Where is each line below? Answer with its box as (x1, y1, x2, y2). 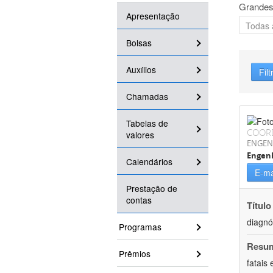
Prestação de (126, 182, 177, 195)
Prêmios (119, 247, 151, 260)
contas (126, 194, 152, 207)
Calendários (126, 155, 172, 168)
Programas (119, 221, 161, 233)
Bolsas (126, 37, 152, 49)
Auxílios (126, 63, 156, 76)
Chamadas (126, 90, 168, 103)
